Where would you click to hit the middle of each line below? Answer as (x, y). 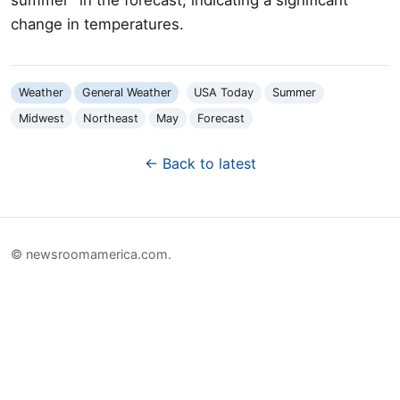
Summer (295, 93)
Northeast (110, 118)
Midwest (41, 118)
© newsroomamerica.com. (91, 254)
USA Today (224, 93)
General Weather (126, 93)
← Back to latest (200, 163)
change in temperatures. (97, 24)
